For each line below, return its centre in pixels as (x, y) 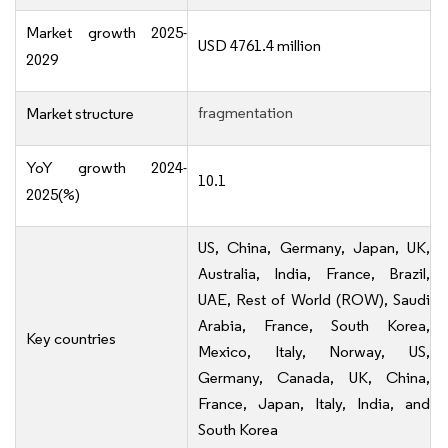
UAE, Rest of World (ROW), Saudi (314, 300)
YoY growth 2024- (106, 168)
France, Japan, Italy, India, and (314, 404)
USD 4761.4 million (259, 46)
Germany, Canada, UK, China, (314, 378)
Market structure (80, 114)
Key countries (71, 339)
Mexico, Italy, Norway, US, (314, 352)
